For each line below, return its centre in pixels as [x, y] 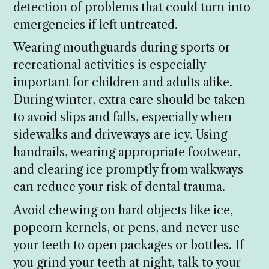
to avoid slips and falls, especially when [123, 117]
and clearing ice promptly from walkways [128, 170]
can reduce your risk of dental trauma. [119, 187]
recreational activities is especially [110, 65]
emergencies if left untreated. [96, 24]
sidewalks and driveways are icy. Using [120, 135]
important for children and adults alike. [123, 83]
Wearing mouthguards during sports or [122, 48]
